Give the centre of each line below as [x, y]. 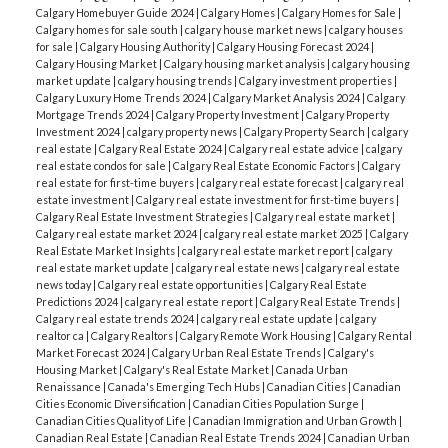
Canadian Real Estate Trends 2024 [236, 437]
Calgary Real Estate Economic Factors [264, 165]
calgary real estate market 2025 [284, 233]
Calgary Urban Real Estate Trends [237, 352]
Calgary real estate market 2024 [117, 233]
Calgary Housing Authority [145, 46]
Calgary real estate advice [294, 148]
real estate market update [103, 267]
